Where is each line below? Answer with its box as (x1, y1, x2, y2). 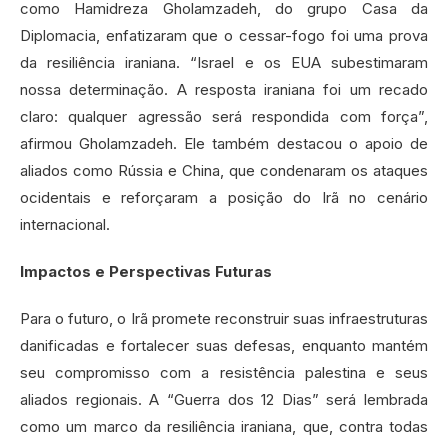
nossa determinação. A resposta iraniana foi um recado (20, 80, 428, 100)
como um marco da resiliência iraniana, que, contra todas (20, 417, 428, 437)
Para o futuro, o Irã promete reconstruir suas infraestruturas (20, 309, 428, 329)
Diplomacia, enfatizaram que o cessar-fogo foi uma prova (20, 26, 428, 46)
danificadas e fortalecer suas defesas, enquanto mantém (20, 336, 428, 356)
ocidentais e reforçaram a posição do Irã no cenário (20, 188, 428, 208)
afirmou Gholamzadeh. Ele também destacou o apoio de (20, 134, 428, 154)
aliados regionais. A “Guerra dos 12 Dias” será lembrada (20, 390, 428, 410)
